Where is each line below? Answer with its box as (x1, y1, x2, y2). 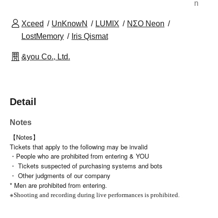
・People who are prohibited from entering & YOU (10, 151, 149, 161)
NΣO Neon (127, 19, 164, 28)
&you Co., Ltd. (21, 53, 70, 61)
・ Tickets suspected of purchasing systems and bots (10, 161, 163, 171)
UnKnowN (52, 19, 88, 28)
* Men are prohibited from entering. (10, 181, 107, 190)
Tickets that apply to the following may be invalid (10, 142, 147, 152)
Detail (10, 96, 36, 108)
